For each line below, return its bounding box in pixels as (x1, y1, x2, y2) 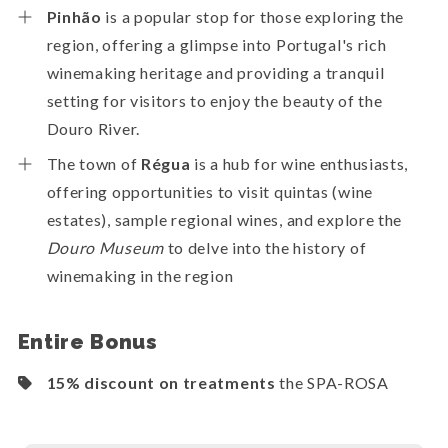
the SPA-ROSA (275, 372, 389, 392)
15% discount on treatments (46, 372, 276, 392)
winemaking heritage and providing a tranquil (46, 62, 385, 82)
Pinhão (46, 6, 106, 26)
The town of (46, 153, 141, 173)
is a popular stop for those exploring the (105, 6, 405, 26)
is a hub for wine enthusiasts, (194, 153, 409, 173)
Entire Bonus (17, 329, 158, 354)
